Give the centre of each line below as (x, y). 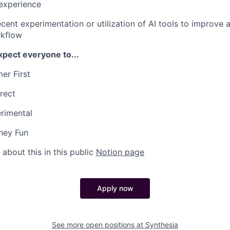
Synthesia (162, 225)
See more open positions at (99, 225)
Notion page (120, 152)
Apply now (115, 188)
